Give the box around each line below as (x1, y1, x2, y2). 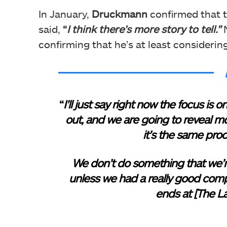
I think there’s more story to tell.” (67, 23, 221, 35)
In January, (39, 8, 92, 20)
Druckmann (92, 8, 147, 20)
